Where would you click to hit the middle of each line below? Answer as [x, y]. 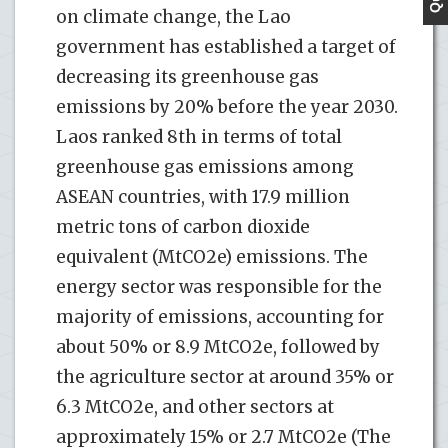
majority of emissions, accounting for [220, 316]
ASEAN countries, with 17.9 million [203, 196]
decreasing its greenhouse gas [187, 76]
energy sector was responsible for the [219, 286]
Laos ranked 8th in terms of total [199, 136]
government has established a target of [226, 46]
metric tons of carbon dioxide [183, 226]
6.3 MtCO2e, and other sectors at [195, 406]
